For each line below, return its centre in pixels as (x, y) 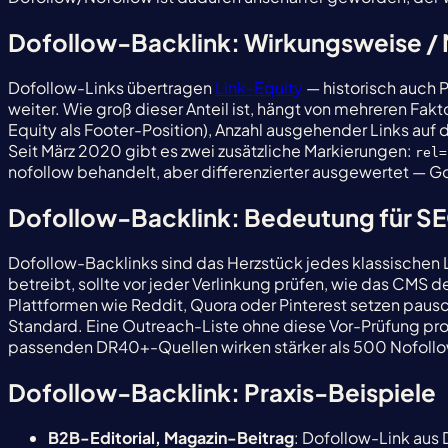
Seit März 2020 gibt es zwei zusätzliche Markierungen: (211, 151)
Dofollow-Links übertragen (111, 88)
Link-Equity (259, 88)
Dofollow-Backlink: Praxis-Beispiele (222, 391)
